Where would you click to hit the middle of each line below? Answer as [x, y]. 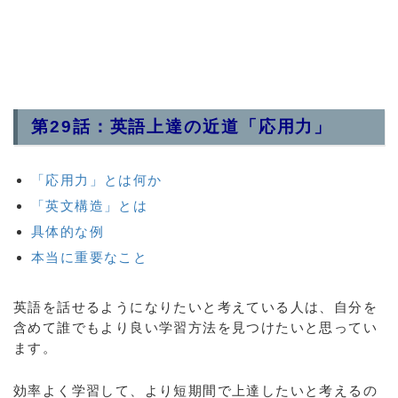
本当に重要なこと [90, 257]
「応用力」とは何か [97, 180]
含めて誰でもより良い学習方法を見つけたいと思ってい [195, 327]
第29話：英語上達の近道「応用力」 [182, 127]
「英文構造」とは [90, 206]
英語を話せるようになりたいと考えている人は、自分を [195, 307]
